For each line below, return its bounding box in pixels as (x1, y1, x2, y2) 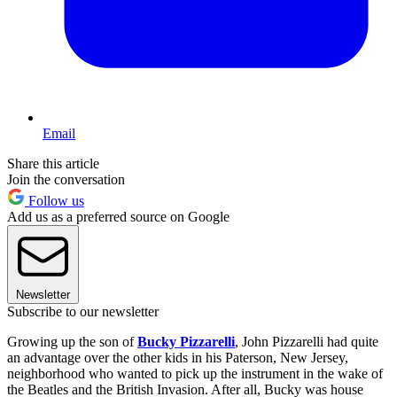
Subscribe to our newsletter (7, 303, 159, 319)
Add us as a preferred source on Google (7, 208, 230, 224)
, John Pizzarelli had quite (235, 333, 378, 349)
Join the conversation (7, 171, 125, 187)
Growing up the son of (7, 333, 137, 349)
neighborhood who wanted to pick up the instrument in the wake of (7, 365, 383, 381)
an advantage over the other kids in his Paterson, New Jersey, (7, 349, 348, 365)
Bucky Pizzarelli (137, 333, 235, 349)
